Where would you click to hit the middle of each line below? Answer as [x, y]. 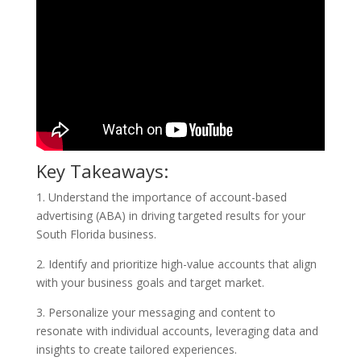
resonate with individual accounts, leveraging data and [177, 330]
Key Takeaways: [102, 170]
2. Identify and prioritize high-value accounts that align [176, 263]
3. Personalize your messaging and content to [156, 312]
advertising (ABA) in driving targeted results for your [170, 215]
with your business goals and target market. [150, 282]
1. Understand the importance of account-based [161, 197]
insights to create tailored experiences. [136, 349]
